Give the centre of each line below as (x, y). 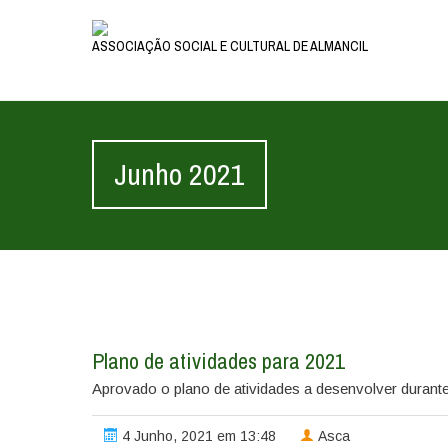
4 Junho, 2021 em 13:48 (196, 436)
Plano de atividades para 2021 (218, 361)
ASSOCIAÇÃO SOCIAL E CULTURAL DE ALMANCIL (229, 46)
